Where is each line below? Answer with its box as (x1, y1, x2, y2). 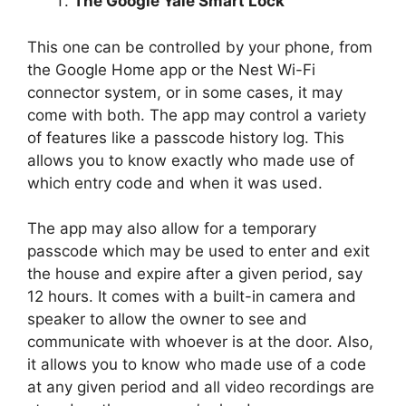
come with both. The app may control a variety (27, 105, 366, 124)
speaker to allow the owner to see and (27, 310, 307, 329)
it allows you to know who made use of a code (27, 355, 366, 374)
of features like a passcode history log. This (27, 128, 344, 147)
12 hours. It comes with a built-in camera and (27, 287, 356, 306)
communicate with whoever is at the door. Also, (27, 333, 373, 352)
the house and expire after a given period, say (27, 265, 362, 284)
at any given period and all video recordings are (27, 378, 374, 397)
